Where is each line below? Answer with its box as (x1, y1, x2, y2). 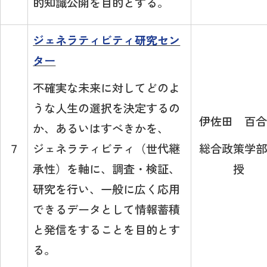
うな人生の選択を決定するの (33, 100, 181, 117)
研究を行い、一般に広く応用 (33, 181, 181, 198)
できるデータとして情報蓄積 (33, 201, 181, 218)
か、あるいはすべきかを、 (33, 120, 169, 137)
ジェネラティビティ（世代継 (33, 140, 181, 157)
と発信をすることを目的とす (33, 221, 181, 238)
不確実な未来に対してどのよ (33, 79, 181, 97)
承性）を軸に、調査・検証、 (33, 160, 181, 178)
